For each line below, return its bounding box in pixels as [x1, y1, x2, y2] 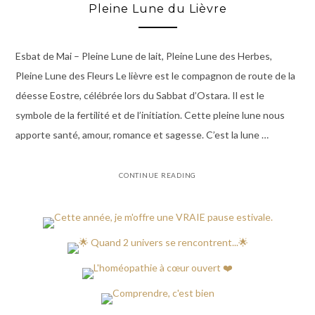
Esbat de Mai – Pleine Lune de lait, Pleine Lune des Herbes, [15, 49, 272, 62]
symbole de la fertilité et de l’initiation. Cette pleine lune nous [15, 108, 285, 121]
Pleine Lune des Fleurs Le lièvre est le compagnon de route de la [15, 69, 295, 82]
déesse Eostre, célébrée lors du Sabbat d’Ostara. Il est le [15, 89, 264, 101]
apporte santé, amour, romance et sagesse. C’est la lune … [15, 128, 269, 141]
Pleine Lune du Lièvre [88, 2, 227, 16]
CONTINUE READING [119, 170, 196, 179]
